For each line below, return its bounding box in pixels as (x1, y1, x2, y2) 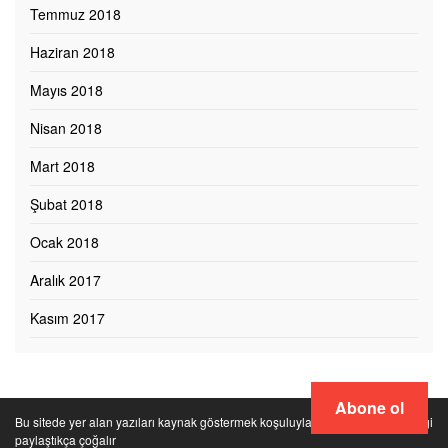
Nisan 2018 (30, 118, 102, 139)
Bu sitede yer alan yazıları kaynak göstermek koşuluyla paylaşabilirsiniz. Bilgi (15, 413, 433, 431)
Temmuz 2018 (30, 4, 121, 25)
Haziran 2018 (30, 42, 115, 63)
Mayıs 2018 (30, 80, 103, 101)
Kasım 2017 (30, 308, 105, 329)
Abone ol (335, 396, 404, 419)
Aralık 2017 (30, 270, 101, 291)
